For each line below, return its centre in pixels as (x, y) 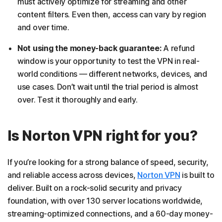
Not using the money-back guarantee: (90, 48)
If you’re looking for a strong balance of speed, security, (108, 162)
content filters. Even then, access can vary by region (112, 14)
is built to (197, 175)
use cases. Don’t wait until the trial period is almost (108, 86)
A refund (179, 48)
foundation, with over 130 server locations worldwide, (105, 200)
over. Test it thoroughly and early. (78, 99)
